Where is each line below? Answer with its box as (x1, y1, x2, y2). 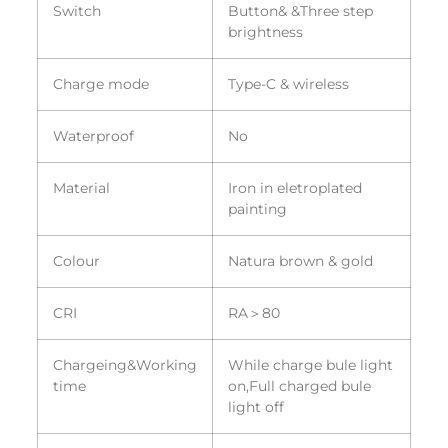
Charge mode (52, 75, 149, 94)
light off (227, 398, 284, 417)
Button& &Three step (227, 2, 373, 21)
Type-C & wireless (227, 75, 349, 94)
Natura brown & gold (227, 252, 373, 271)
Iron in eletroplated (227, 179, 362, 198)
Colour (52, 252, 100, 271)
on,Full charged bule (227, 377, 371, 396)
